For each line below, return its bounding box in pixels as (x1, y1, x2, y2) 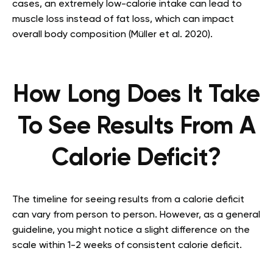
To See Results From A (17, 114, 256, 139)
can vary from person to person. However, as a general (12, 210, 260, 220)
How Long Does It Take (13, 82, 260, 107)
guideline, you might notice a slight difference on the (12, 225, 250, 235)
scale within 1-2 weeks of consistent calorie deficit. (12, 240, 244, 250)
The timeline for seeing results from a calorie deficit (12, 194, 244, 205)
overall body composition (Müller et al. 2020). (12, 29, 213, 40)
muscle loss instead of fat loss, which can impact (12, 14, 234, 24)
